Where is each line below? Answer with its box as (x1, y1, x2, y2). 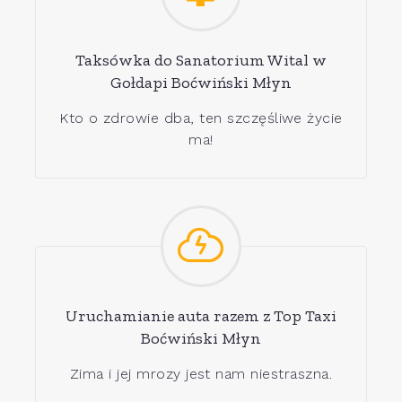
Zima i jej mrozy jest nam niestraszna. (69, 365, 333, 383)
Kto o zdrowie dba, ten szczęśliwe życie (59, 109, 343, 127)
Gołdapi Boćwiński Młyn (110, 72, 292, 92)
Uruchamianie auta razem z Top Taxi (66, 306, 336, 327)
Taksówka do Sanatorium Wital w (75, 49, 327, 70)
